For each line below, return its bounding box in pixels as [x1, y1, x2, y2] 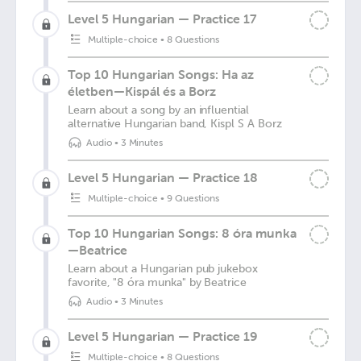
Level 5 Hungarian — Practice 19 [68, 328, 258, 344]
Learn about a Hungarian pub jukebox [68, 262, 258, 276]
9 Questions [167, 193, 219, 204]
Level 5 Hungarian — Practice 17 [68, 10, 256, 27]
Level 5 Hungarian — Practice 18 [68, 169, 258, 185]
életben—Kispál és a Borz [68, 83, 216, 99]
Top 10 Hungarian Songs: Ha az [68, 66, 254, 82]
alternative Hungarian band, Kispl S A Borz [68, 117, 282, 131]
